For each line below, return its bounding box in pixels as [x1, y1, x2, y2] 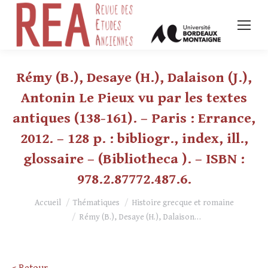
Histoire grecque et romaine [131, 198, 234, 208]
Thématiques [72, 198, 120, 208]
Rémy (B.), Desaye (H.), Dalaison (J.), [16, 69, 252, 87]
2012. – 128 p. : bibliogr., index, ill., [20, 130, 248, 148]
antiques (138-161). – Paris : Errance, [13, 110, 255, 127]
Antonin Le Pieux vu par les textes [21, 90, 247, 107]
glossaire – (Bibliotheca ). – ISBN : [23, 151, 245, 168]
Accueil [34, 198, 61, 208]
